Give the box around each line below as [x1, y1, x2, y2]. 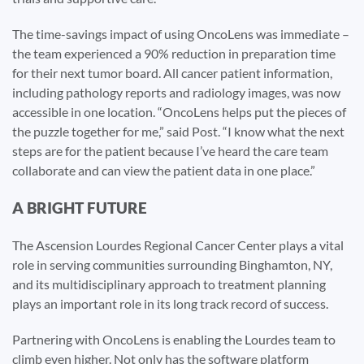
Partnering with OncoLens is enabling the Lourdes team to [12, 331, 336, 347]
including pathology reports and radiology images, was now [12, 84, 340, 100]
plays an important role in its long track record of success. [12, 295, 328, 311]
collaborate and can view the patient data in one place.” [12, 162, 315, 178]
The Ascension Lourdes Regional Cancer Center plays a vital [12, 236, 344, 253]
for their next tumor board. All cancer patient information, [12, 64, 332, 80]
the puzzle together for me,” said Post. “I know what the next [12, 123, 344, 139]
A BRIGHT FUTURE [12, 197, 147, 217]
